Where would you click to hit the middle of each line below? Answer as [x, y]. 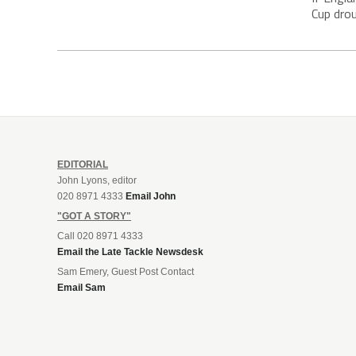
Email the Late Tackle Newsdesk [130, 252]
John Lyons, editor [97, 180]
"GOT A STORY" [94, 216]
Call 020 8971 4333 [100, 236]
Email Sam [81, 287]
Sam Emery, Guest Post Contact [126, 271]
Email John [151, 196]
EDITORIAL [83, 164]
